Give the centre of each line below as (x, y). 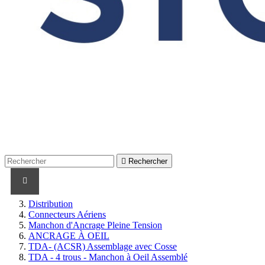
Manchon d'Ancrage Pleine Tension (95, 225)
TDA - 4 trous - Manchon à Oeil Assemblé (108, 257)
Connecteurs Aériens (67, 214)
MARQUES (227, 181)
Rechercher (148, 161)
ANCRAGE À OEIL (69, 235)
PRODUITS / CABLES (152, 181)
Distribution (51, 203)
